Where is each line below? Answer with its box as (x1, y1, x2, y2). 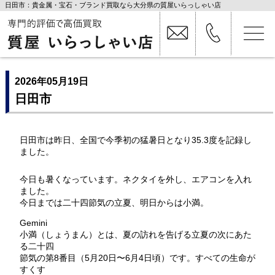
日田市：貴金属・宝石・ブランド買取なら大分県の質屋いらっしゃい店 (5, 1, 222, 9)
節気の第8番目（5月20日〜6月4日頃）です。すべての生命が (19, 252, 255, 263)
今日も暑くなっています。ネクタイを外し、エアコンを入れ (19, 174, 252, 185)
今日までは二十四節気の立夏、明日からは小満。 (19, 198, 209, 208)
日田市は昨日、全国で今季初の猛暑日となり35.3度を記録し (19, 134, 252, 145)
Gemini (19, 217, 47, 228)
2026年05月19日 (14, 76, 88, 87)
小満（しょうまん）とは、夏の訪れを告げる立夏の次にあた (19, 229, 252, 239)
